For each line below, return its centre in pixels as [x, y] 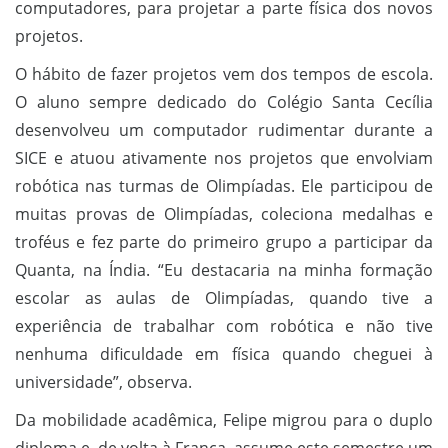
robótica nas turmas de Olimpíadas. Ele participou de [224, 186]
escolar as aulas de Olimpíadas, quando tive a [224, 298]
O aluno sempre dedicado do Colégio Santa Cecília [224, 102]
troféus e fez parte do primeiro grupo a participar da [224, 242]
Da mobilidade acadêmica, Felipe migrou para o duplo [224, 420]
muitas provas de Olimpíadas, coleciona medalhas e [224, 214]
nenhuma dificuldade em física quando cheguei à [224, 354]
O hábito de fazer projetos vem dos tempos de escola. [224, 74]
